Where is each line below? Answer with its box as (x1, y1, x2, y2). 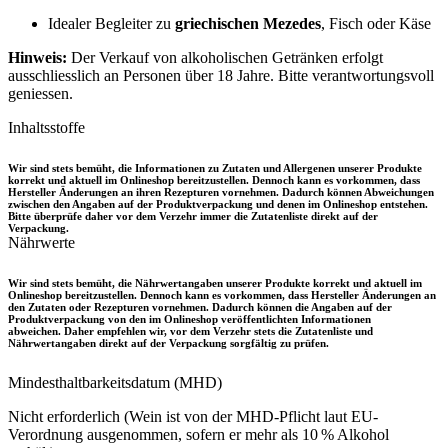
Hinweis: (8, 48, 67, 66)
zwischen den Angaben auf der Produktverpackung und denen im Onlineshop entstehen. (8, 197, 428, 210)
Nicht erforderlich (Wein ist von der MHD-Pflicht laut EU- (8, 407, 378, 425)
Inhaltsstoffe (8, 118, 85, 136)
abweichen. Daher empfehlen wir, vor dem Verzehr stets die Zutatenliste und (8, 324, 373, 337)
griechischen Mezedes (175, 14, 321, 32)
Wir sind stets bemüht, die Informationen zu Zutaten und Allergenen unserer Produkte (8, 161, 422, 174)
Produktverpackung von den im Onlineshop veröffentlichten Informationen (8, 312, 371, 325)
